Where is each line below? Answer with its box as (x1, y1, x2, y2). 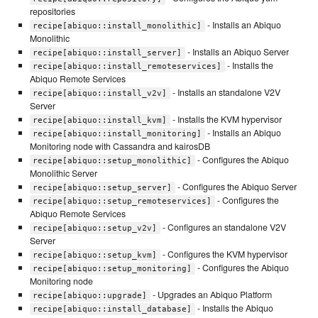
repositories (29, 4, 75, 18)
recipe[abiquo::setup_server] (33, 182, 172, 192)
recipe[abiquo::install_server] (33, 48, 182, 57)
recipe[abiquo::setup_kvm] (33, 250, 158, 260)
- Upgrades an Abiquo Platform (150, 287, 272, 301)
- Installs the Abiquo (194, 301, 273, 314)
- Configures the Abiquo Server (175, 180, 297, 193)
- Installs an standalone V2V (170, 85, 280, 99)
